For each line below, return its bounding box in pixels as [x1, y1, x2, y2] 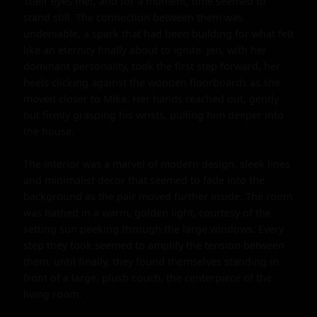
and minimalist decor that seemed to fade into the [23, 173, 265, 187]
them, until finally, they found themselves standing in [23, 254, 279, 268]
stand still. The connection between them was [23, 10, 243, 24]
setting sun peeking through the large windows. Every [23, 221, 284, 236]
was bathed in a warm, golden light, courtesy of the [23, 205, 271, 219]
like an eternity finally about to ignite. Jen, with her [23, 42, 267, 57]
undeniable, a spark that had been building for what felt [23, 26, 294, 40]
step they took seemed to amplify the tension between [23, 238, 284, 252]
